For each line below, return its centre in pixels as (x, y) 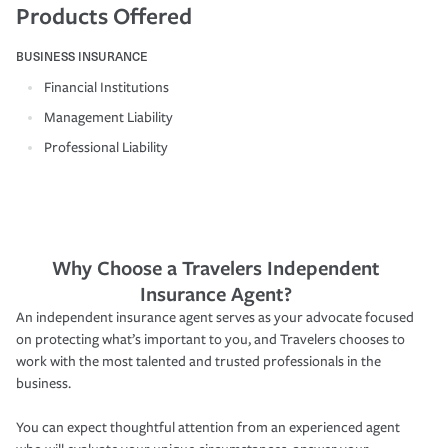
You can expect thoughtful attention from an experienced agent (208, 427)
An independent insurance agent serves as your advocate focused (215, 317)
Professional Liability (106, 147)
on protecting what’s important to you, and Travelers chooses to (210, 339)
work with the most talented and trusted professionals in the (198, 361)
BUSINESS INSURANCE (82, 55)
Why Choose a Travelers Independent (216, 267)
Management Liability (108, 117)
